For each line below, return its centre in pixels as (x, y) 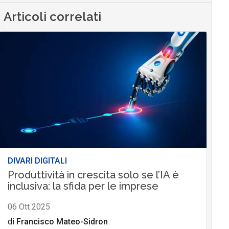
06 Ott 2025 (29, 207)
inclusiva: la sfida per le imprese (83, 186)
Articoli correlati (53, 17)
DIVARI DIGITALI (37, 161)
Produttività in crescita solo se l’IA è (93, 175)
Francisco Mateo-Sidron (62, 222)
